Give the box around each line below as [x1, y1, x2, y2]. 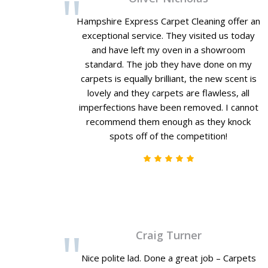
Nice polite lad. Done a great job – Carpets [81, 252, 256, 264]
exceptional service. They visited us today [82, 29, 255, 41]
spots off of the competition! [109, 130, 228, 142]
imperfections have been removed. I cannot [78, 101, 258, 113]
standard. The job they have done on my [85, 58, 252, 70]
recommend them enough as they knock [86, 115, 251, 127]
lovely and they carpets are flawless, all [87, 87, 250, 99]
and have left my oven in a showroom [92, 44, 246, 56]
